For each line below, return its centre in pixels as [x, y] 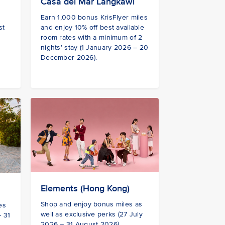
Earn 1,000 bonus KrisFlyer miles [94, 18]
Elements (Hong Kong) [85, 188]
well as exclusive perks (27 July [92, 214]
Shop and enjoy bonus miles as [92, 204]
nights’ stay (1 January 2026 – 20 [95, 48]
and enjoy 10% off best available [92, 28]
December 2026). [69, 58]
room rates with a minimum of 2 [92, 38]
